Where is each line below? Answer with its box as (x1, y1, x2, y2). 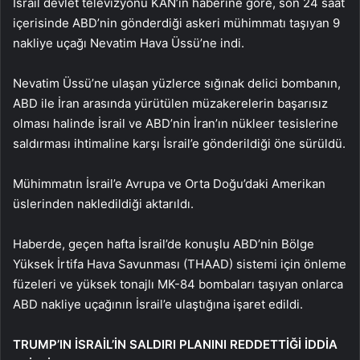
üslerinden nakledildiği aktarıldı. (13, 195, 194, 211)
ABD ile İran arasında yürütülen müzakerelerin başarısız (13, 95, 328, 111)
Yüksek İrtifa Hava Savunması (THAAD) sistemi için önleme (13, 256, 346, 272)
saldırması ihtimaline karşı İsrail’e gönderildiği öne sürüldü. (13, 135, 346, 151)
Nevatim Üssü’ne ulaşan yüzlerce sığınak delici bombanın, (13, 75, 341, 91)
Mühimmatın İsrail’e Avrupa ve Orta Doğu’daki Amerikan (13, 175, 325, 191)
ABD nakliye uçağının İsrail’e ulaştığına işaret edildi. (13, 296, 303, 312)
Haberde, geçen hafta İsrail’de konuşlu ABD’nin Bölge (13, 235, 314, 252)
